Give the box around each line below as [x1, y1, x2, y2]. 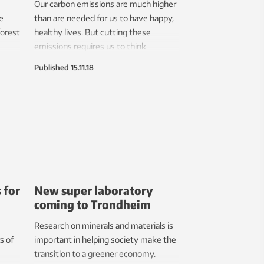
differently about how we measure [34, 55, 163, 66]
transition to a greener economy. [34, 248, 156, 259]
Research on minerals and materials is [34, 220, 173, 230]
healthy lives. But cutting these [34, 27, 151, 38]
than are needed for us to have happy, [34, 13, 174, 24]
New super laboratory [34, 182, 153, 197]
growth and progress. [34, 70, 113, 80]
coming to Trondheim [34, 196, 150, 212]
